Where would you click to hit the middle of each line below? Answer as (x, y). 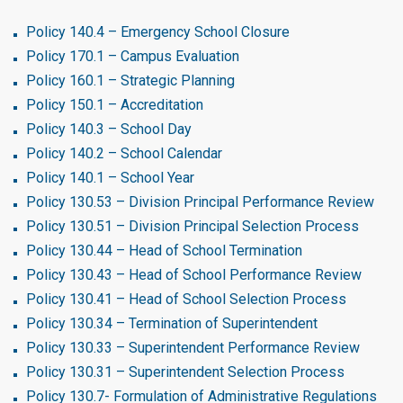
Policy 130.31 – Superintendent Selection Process (185, 372)
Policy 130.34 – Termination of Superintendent (172, 323)
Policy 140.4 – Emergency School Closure (158, 32)
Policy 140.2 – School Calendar (124, 153)
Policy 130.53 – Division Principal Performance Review (200, 202)
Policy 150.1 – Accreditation (115, 105)
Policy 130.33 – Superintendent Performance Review (193, 348)
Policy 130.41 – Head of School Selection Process (186, 299)
